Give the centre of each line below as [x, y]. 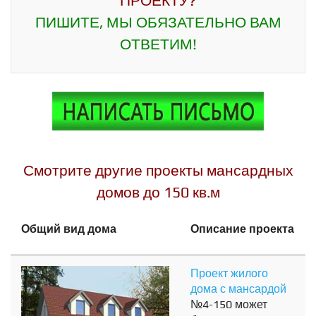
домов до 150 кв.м [158, 193]
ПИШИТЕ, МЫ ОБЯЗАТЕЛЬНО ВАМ [158, 23]
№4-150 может [229, 305]
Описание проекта [242, 229]
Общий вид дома [69, 229]
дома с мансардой [238, 289]
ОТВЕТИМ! [158, 44]
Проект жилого [229, 274]
